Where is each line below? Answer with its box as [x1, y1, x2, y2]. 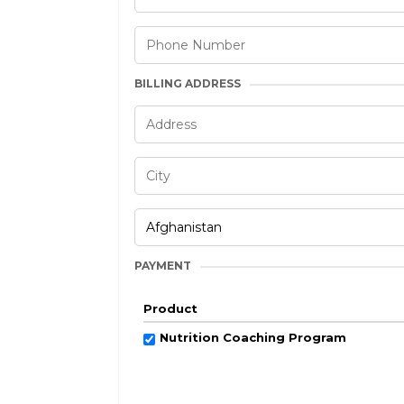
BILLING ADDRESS [134, 77, 241, 91]
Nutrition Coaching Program [160, 330, 346, 345]
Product [143, 301, 197, 317]
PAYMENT [134, 259, 191, 273]
